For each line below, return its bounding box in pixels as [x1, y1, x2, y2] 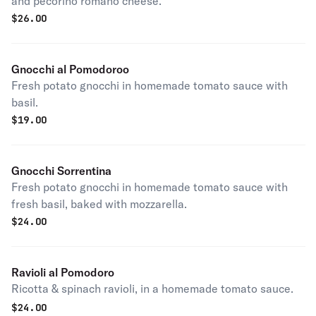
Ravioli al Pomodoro [11, 265, 114, 279]
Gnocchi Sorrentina [11, 164, 111, 178]
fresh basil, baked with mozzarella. [11, 197, 187, 211]
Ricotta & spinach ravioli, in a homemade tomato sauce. [11, 281, 293, 296]
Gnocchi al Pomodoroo [11, 62, 129, 76]
